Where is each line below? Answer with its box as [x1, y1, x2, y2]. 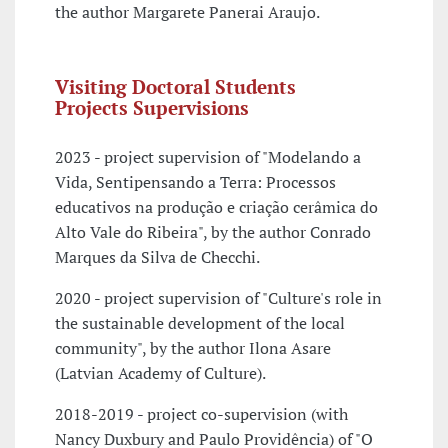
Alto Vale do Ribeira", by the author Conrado [55, 221, 371, 244]
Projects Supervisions [55, 95, 249, 121]
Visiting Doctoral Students [55, 74, 296, 100]
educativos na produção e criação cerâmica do [55, 196, 378, 219]
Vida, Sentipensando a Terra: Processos [55, 171, 336, 194]
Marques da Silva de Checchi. [55, 246, 260, 269]
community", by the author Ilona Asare [55, 337, 331, 360]
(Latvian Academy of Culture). [55, 362, 266, 385]
